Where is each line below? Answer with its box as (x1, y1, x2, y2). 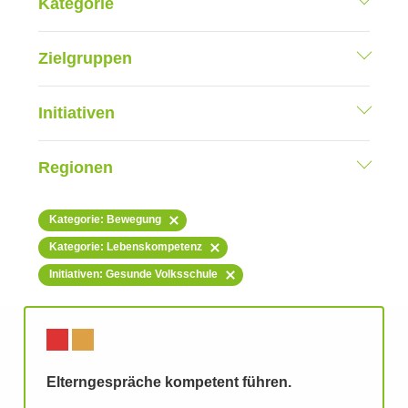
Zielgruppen (38, 50, 132, 67)
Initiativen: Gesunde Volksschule (49, 269, 218, 280)
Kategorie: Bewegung (49, 214, 161, 226)
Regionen (38, 159, 113, 177)
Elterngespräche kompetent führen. (46, 375, 291, 391)
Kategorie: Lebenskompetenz (49, 241, 202, 253)
